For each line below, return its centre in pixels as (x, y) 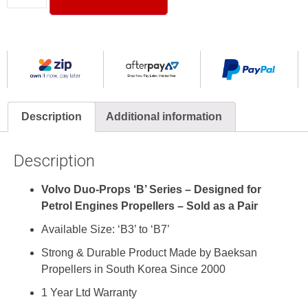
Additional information (164, 116)
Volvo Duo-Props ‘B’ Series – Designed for (151, 189)
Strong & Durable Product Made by (128, 252)
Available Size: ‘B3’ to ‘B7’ (106, 229)
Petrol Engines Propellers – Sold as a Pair (150, 206)
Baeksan (235, 252)
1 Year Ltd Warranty (89, 292)
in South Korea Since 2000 (160, 269)
